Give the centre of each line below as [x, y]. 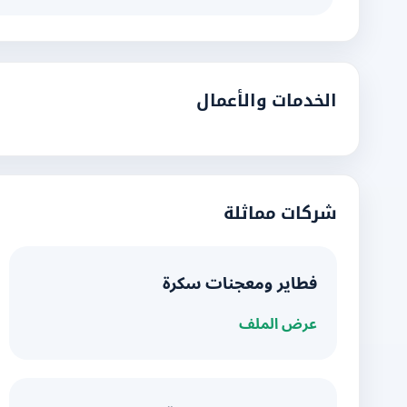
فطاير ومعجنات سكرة [240, 284]
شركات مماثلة [280, 213]
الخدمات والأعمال [267, 100]
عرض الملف [278, 324]
